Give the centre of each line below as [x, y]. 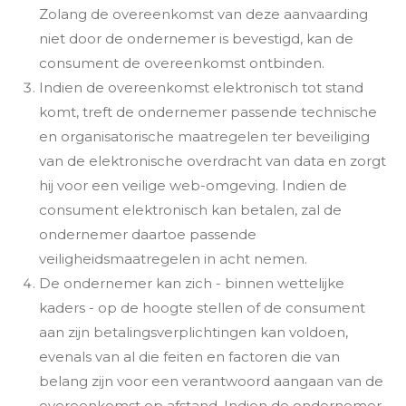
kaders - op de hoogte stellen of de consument [202, 307]
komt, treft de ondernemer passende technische [208, 111]
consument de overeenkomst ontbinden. [181, 63]
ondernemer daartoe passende [147, 234]
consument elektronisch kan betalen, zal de [190, 209]
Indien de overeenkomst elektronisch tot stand [201, 87]
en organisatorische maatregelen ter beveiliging [204, 136]
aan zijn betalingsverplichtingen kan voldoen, [193, 332]
